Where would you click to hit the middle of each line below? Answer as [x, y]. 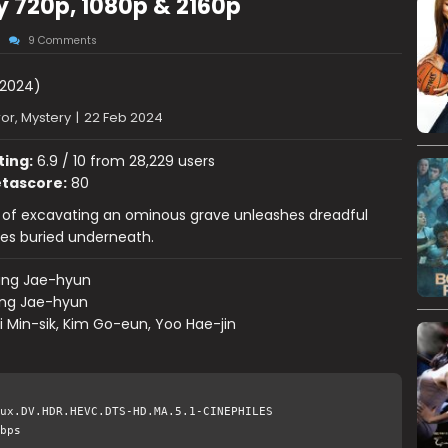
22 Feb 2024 [123, 117]
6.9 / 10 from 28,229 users [123, 161]
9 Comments [62, 40]
